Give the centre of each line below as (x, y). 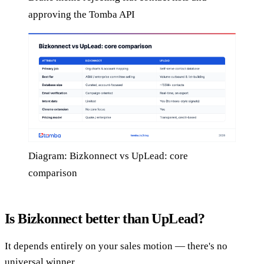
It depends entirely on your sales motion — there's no (116, 246)
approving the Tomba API (82, 15)
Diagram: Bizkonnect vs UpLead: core (108, 156)
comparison (53, 173)
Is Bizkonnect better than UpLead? (105, 219)
